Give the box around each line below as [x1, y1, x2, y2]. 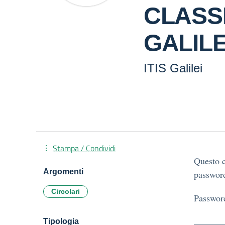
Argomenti [43, 167, 83, 176]
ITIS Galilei [144, 61, 202, 75]
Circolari [51, 187, 80, 195]
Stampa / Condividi [53, 142, 116, 154]
